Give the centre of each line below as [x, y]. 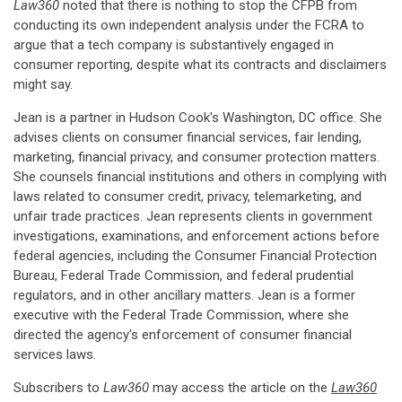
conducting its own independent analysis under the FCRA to [189, 25]
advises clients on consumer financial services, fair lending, [188, 137]
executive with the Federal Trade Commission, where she [181, 315]
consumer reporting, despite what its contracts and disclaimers [200, 65]
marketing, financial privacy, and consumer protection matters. [197, 157]
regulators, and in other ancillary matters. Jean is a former [184, 295]
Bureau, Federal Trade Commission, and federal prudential [184, 275]
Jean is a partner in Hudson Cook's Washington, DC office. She [198, 118]
